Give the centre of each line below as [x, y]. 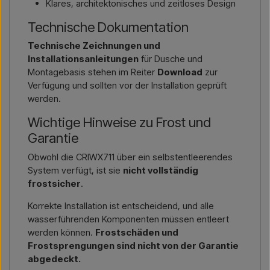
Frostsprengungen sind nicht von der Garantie [133, 245]
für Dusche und [171, 59]
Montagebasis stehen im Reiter [93, 72]
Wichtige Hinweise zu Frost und [119, 123]
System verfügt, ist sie [75, 170]
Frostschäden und [137, 232]
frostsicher [54, 183]
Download [180, 72]
